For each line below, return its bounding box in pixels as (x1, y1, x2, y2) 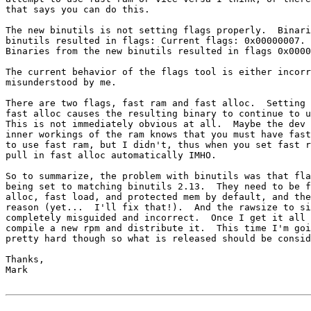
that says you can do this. (6, 3, 150, 15)
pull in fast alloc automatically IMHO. (6, 149, 217, 160)
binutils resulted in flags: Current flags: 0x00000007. (6, 35, 305, 46)
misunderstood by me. (6, 76, 117, 87)
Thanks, (6, 253, 44, 264)
